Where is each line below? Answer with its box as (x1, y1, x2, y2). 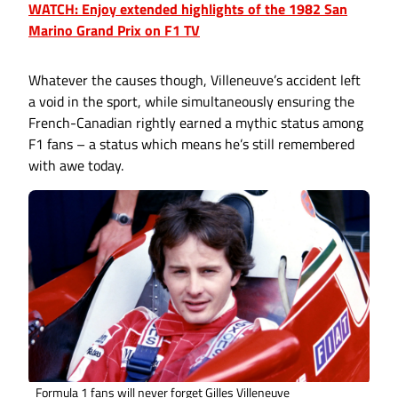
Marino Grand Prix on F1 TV (28, 19, 200, 41)
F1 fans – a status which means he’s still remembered (28, 132, 354, 155)
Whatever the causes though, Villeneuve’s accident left (28, 68, 361, 91)
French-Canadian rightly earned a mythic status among (28, 111, 363, 133)
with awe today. (28, 154, 123, 176)
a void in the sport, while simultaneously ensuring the (28, 90, 354, 112)
